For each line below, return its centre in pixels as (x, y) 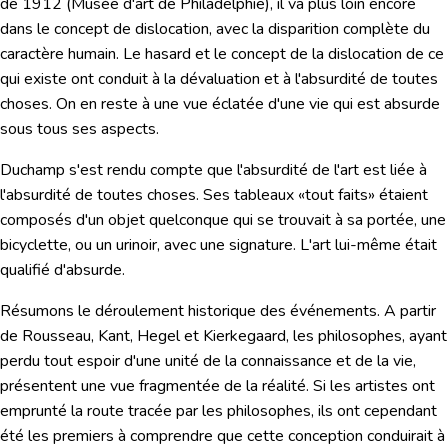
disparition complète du (349, 29)
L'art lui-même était (368, 245)
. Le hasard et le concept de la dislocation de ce (280, 54)
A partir (410, 311)
